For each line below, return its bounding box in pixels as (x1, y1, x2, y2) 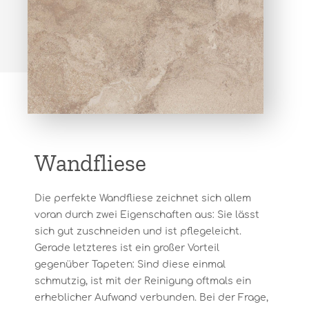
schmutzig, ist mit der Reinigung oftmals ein (34, 276, 251, 286)
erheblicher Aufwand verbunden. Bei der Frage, (34, 292, 268, 303)
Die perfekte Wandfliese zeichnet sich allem (34, 193, 251, 203)
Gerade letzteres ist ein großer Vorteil (34, 243, 219, 253)
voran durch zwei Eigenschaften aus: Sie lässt (34, 210, 259, 220)
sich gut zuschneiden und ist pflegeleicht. (34, 226, 241, 237)
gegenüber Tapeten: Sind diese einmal (34, 259, 226, 270)
